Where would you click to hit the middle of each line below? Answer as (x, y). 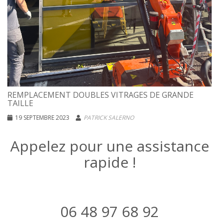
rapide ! (109, 162)
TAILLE (20, 103)
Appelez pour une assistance (109, 146)
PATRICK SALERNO (109, 118)
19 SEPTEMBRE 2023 (42, 118)
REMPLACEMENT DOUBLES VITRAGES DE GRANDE (100, 95)
